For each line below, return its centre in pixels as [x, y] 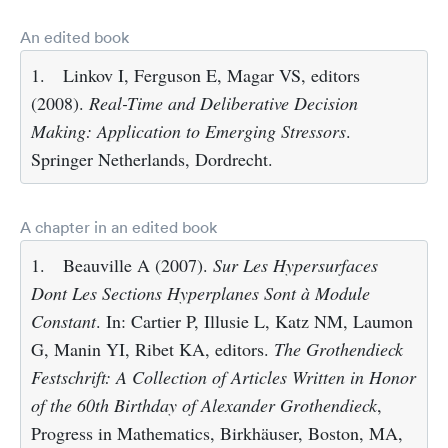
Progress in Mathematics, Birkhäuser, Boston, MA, [217, 433]
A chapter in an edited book [118, 227]
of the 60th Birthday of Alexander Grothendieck [204, 405]
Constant [63, 321]
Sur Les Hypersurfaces [295, 265]
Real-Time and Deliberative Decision [223, 103]
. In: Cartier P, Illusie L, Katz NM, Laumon [254, 321]
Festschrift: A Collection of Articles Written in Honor [223, 377]
